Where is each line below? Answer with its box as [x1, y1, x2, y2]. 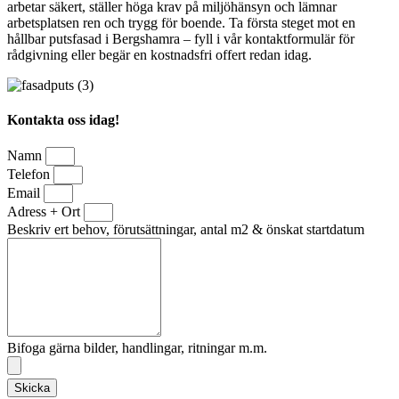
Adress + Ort [7, 204, 84, 220]
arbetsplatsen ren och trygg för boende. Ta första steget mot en [7, 14, 355, 30]
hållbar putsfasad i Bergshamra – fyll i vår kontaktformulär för [7, 30, 354, 46]
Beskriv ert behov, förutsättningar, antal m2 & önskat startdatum [7, 222, 364, 238]
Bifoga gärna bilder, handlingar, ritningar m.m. [7, 340, 267, 356]
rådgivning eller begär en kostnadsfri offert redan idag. [7, 46, 312, 62]
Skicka [14, 381, 50, 395]
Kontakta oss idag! [7, 112, 119, 128]
